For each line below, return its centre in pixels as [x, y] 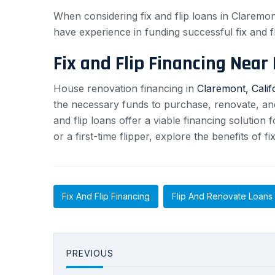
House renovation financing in [125, 88]
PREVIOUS [90, 253]
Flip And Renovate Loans [222, 196]
